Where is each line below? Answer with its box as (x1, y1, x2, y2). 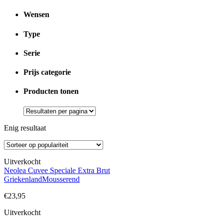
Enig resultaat (4, 123, 46, 132)
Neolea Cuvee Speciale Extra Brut (4, 166, 110, 175)
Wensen (23, 10, 49, 19)
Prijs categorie (23, 68, 71, 77)
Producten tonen (23, 87, 79, 96)
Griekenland (4, 175, 42, 183)
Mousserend (42, 175, 80, 183)
